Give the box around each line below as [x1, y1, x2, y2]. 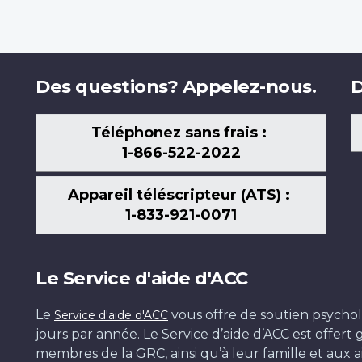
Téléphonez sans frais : [91, 124, 271, 142]
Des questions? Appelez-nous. [36, 74, 316, 98]
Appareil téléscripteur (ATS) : [68, 186, 294, 204]
